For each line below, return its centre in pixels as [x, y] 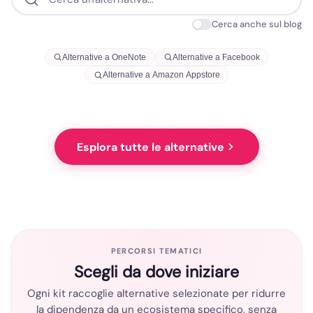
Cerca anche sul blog [257, 24]
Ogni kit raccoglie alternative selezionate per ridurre [156, 294]
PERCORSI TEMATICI [156, 251]
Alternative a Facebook [216, 57]
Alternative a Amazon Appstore [161, 75]
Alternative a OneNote [104, 57]
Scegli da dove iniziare [156, 272]
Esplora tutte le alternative [150, 147]
